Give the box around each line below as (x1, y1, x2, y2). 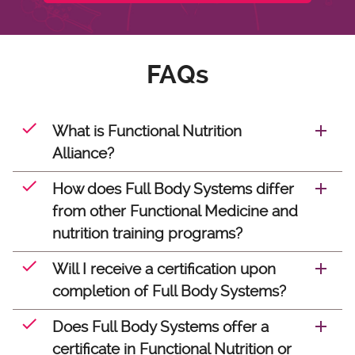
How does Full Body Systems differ (52, 180, 294, 198)
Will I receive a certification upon (52, 260, 276, 278)
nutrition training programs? (52, 224, 242, 242)
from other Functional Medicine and (52, 202, 298, 220)
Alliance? (52, 144, 114, 162)
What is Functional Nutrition (52, 122, 242, 140)
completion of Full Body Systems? (52, 282, 286, 300)
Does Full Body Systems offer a (52, 318, 269, 336)
